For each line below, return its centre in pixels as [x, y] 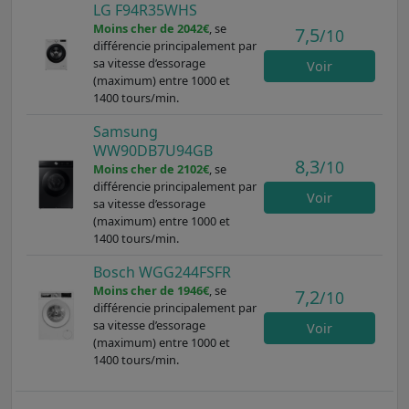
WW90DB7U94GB [152, 150]
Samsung [125, 131]
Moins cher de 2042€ [151, 28]
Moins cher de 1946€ [151, 290]
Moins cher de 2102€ [151, 168]
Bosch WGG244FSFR [162, 272]
